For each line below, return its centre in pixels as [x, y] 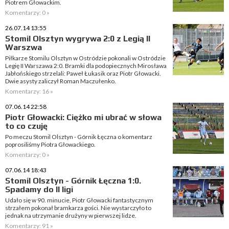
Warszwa [24, 47]
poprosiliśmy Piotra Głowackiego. [50, 144]
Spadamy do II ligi [39, 189]
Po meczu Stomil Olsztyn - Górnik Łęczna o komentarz [79, 137]
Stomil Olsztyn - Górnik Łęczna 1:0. [73, 181]
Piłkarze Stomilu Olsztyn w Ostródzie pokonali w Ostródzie [85, 58]
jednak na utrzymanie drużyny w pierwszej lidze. [71, 215]
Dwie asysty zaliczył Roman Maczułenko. [61, 81]
